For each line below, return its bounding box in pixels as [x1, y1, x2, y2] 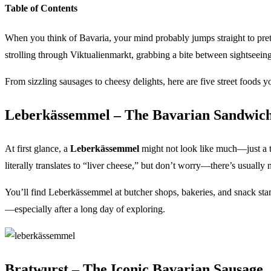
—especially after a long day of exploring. [5, 203, 165, 214]
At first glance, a [5, 143, 70, 154]
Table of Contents [5, 2, 77, 13]
